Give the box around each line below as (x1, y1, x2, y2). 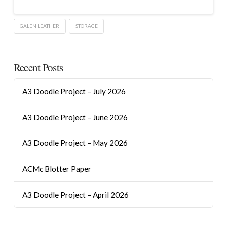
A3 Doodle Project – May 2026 (22, 138, 128, 147)
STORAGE (75, 23, 98, 29)
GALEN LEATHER (20, 23, 60, 29)
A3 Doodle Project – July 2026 (22, 87, 126, 96)
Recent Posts (13, 60, 63, 74)
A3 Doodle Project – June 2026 (22, 112, 128, 122)
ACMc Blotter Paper (22, 164, 91, 173)
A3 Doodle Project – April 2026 (22, 190, 129, 199)
